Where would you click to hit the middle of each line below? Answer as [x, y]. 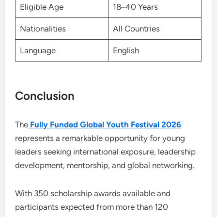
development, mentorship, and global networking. [105, 165]
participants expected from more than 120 [92, 207]
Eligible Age [41, 7]
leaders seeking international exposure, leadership [106, 152]
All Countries [136, 28]
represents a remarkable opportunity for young [100, 138]
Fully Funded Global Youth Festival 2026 [105, 124]
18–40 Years [135, 7]
